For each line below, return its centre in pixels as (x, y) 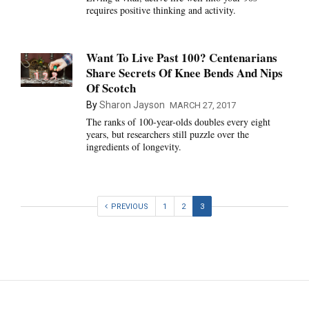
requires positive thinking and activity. (161, 10)
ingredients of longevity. (133, 146)
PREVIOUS (130, 207)
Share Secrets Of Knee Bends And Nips (184, 72)
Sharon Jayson (132, 104)
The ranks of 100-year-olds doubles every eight (178, 121)
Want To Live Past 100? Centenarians (181, 57)
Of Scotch (111, 88)
